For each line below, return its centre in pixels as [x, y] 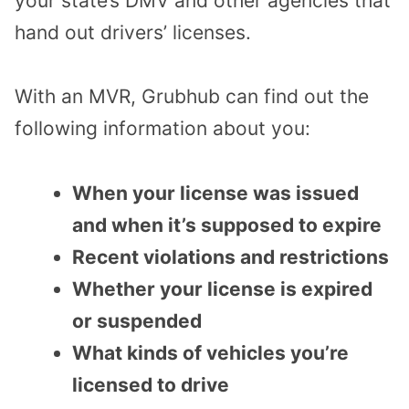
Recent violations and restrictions [231, 257]
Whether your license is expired [222, 288]
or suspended [137, 320]
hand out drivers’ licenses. [133, 32]
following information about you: [163, 129]
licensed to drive [151, 384]
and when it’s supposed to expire [227, 225]
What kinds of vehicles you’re [210, 352]
